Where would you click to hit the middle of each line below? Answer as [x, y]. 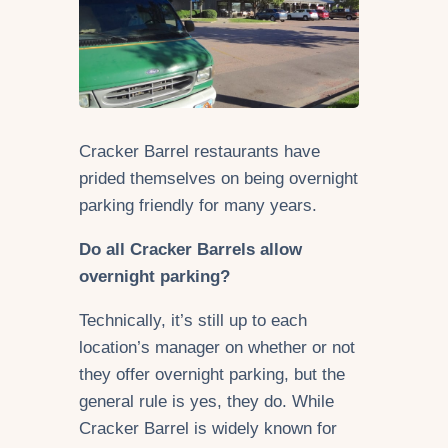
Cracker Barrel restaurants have [199, 152]
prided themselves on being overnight [218, 179]
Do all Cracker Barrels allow [190, 249]
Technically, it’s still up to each [193, 320]
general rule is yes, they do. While [206, 401]
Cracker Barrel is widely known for [208, 428]
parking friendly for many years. [198, 206]
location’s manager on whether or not [217, 347]
